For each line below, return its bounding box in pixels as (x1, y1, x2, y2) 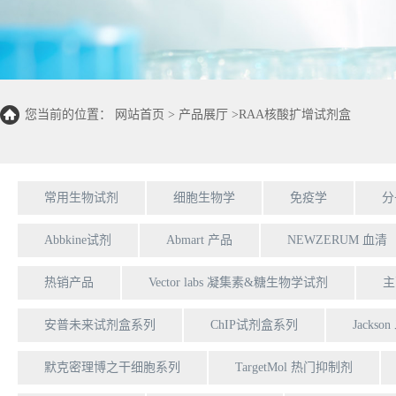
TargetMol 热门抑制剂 (235, 360, 353, 374)
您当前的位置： (25, 107, 115, 121)
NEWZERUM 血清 (287, 232, 387, 247)
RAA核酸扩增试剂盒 (239, 107, 351, 121)
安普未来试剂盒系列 (44, 317, 156, 331)
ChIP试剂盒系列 (210, 317, 298, 331)
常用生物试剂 (44, 190, 118, 204)
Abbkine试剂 (44, 232, 111, 247)
